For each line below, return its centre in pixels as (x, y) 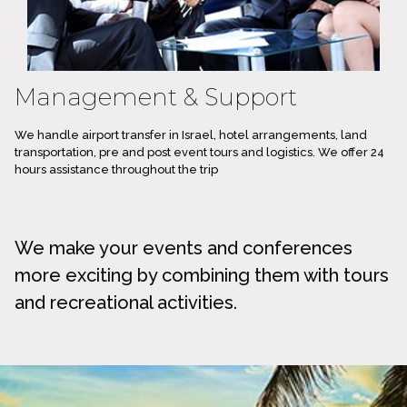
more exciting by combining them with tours (202, 275)
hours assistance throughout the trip (116, 169)
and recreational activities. (126, 302)
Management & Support (156, 97)
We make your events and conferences (184, 248)
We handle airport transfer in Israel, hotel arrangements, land (191, 134)
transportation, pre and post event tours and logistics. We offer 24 (199, 152)
